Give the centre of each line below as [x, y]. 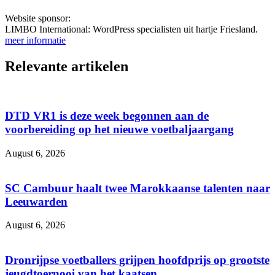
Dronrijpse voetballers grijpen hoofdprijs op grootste [137, 260]
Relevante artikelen [67, 66]
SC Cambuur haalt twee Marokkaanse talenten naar [137, 188]
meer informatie [35, 40]
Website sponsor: [38, 18]
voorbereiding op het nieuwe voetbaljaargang [119, 130]
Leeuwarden [36, 201]
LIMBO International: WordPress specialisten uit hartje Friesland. [131, 29]
